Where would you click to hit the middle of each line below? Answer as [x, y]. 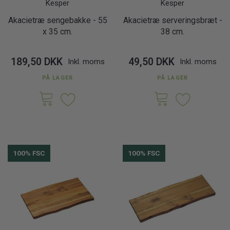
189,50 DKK [36, 62]
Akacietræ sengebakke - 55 [57, 20]
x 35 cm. [57, 32]
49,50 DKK [151, 62]
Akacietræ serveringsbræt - [172, 20]
